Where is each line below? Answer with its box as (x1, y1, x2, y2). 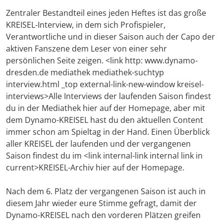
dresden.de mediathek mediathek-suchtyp (6, 67, 164, 78)
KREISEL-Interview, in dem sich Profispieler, (6, 19, 166, 31)
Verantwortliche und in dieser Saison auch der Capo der (6, 31, 215, 43)
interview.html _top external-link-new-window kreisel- (6, 79, 204, 90)
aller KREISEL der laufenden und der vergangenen (6, 138, 191, 150)
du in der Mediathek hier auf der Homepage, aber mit (6, 103, 205, 114)
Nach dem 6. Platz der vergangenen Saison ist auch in (6, 186, 206, 197)
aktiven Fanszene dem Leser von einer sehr (6, 43, 167, 55)
